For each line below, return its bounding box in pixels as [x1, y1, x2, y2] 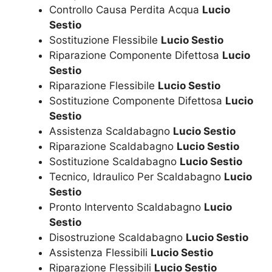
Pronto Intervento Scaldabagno [49, 200, 204, 213]
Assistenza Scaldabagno [49, 124, 173, 137]
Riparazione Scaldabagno [49, 140, 177, 152]
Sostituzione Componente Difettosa [49, 94, 225, 107]
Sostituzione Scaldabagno [49, 155, 180, 168]
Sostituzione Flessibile [49, 33, 161, 46]
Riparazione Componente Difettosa [49, 49, 222, 61]
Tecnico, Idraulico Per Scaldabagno [49, 170, 224, 183]
